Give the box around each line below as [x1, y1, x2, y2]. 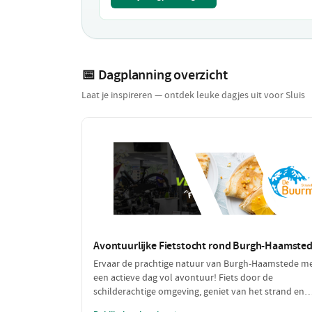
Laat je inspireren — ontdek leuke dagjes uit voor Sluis [81, 88, 305, 102]
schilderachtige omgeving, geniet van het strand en [93, 285, 304, 297]
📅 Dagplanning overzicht [81, 65, 228, 84]
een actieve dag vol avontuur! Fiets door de [93, 271, 273, 283]
